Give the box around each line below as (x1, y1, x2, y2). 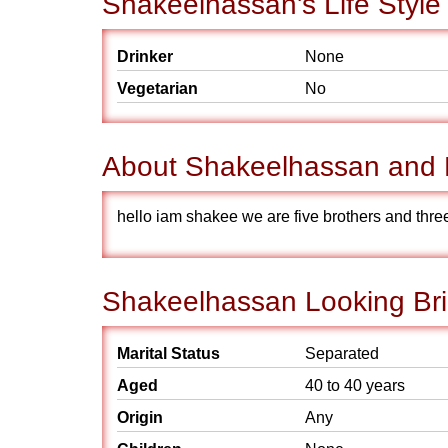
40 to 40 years (305, 377, 405, 394)
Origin (117, 409, 163, 426)
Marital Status (117, 345, 220, 362)
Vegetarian (117, 80, 198, 97)
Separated (305, 345, 379, 362)
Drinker (117, 48, 173, 65)
